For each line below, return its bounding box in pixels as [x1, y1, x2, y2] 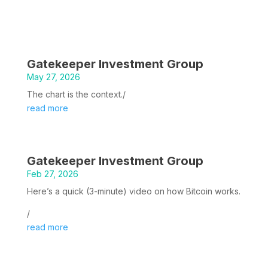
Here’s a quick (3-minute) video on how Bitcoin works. [26, 185, 240, 196]
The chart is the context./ [26, 89, 126, 99]
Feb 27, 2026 [26, 168, 78, 179]
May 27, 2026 [26, 71, 80, 82]
